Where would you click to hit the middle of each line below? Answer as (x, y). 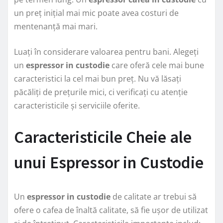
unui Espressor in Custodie (109, 162)
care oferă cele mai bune (157, 65)
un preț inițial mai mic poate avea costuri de (96, 13)
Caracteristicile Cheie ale (103, 137)
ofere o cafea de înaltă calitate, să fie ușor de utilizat (111, 210)
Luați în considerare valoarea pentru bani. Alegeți (106, 52)
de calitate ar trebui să (154, 196)
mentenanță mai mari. (56, 26)
